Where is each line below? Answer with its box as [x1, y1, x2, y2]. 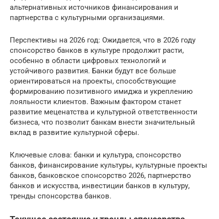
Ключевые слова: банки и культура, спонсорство [10, 151, 181, 159]
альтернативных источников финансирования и [10, 3, 178, 12]
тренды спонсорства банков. [10, 192, 111, 200]
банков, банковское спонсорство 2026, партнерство [10, 171, 191, 180]
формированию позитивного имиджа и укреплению [10, 87, 193, 96]
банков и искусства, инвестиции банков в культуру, [10, 181, 190, 190]
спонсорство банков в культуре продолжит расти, [10, 46, 184, 55]
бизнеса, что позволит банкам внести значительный [10, 118, 195, 127]
